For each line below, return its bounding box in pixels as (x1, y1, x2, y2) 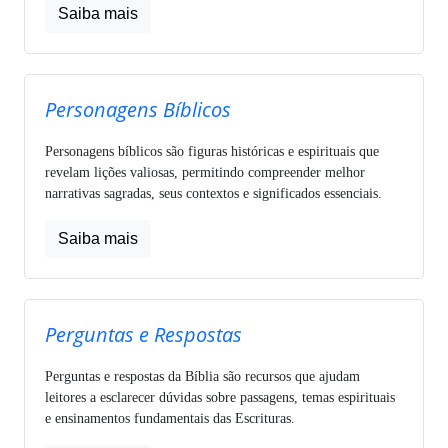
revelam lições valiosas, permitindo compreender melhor (45, 164, 365, 180)
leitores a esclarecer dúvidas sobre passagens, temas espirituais (45, 389, 395, 405)
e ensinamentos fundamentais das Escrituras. (45, 410, 295, 426)
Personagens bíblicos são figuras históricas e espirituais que (45, 143, 379, 159)
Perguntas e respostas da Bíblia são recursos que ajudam (45, 368, 360, 384)
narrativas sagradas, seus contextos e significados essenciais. (45, 185, 382, 201)
